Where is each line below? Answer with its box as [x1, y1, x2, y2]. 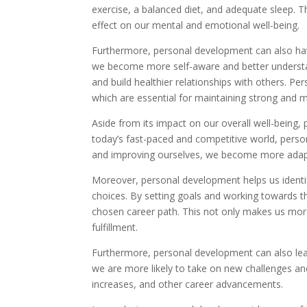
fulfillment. [92, 221, 138, 234]
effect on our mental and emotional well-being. [92, 19, 300, 32]
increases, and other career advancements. [92, 278, 284, 291]
